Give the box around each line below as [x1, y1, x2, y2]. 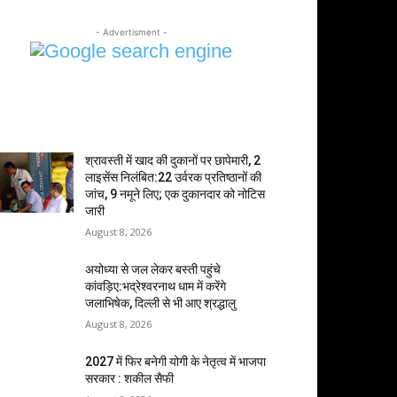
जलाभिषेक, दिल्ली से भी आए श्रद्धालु [85, 296, 237, 310]
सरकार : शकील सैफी [85, 371, 175, 385]
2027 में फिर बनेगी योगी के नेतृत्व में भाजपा [85, 354, 267, 369]
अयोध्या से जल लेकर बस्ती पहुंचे [85, 262, 222, 276]
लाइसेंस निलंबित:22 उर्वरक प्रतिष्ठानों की [85, 170, 262, 184]
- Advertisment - [95, 27, 167, 37]
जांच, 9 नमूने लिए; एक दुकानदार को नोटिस [85, 187, 266, 201]
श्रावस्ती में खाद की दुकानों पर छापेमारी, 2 [85, 153, 261, 167]
